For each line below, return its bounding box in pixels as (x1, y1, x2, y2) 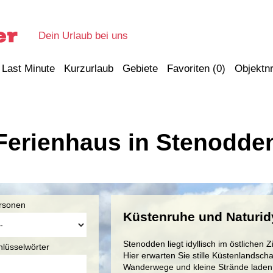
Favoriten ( (166, 63, 216, 75)
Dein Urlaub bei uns (38, 30, 128, 41)
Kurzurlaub (63, 63, 113, 75)
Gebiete (122, 63, 158, 75)
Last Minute (1, 63, 55, 75)
